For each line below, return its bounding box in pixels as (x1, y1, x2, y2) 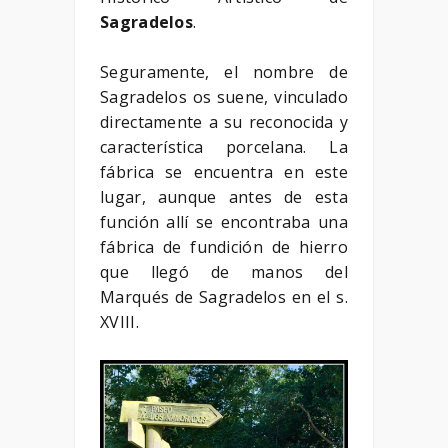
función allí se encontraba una (100, 211, 348, 234)
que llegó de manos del (100, 261, 348, 284)
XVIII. (100, 311, 139, 334)
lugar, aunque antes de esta (100, 186, 348, 209)
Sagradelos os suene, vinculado (100, 86, 348, 109)
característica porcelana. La (100, 136, 348, 159)
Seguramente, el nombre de (100, 61, 348, 84)
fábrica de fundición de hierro (100, 236, 348, 259)
